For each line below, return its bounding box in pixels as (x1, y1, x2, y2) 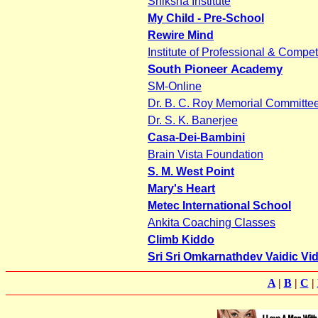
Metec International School (148, 199, 291, 212)
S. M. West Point (148, 165, 234, 177)
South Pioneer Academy (148, 62, 283, 76)
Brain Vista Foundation (148, 148, 263, 160)
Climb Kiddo (148, 233, 214, 246)
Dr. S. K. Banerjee (148, 114, 238, 126)
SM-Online (148, 79, 202, 92)
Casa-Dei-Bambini (148, 131, 245, 143)
